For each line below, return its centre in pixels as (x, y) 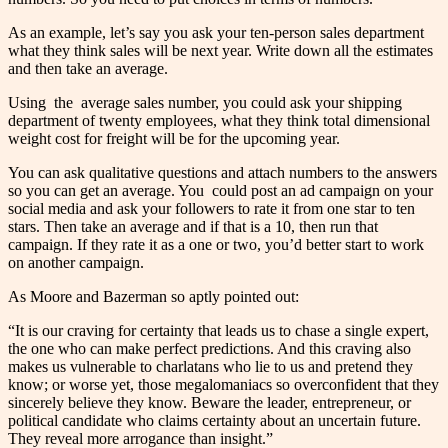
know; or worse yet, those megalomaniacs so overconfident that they (223, 385)
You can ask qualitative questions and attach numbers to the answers (222, 173)
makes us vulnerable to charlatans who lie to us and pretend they (210, 367)
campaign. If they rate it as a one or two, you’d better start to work (216, 245)
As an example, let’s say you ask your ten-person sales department (216, 33)
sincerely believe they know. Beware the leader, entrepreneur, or (209, 403)
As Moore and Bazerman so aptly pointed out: (153, 297)
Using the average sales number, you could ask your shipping (205, 103)
